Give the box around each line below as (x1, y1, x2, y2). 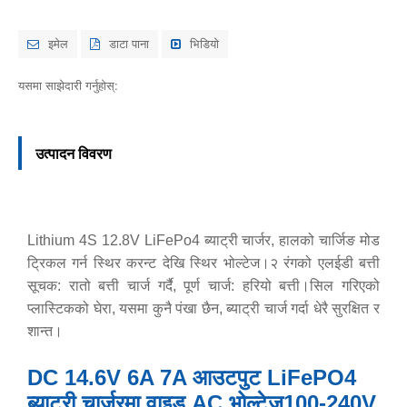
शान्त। (27, 323, 63, 339)
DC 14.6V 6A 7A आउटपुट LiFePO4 (27, 365, 356, 390)
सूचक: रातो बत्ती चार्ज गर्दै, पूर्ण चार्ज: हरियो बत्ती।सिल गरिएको (27, 278, 380, 293)
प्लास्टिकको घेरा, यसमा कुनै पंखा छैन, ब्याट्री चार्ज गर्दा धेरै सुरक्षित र (27, 301, 380, 316)
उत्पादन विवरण (35, 143, 112, 164)
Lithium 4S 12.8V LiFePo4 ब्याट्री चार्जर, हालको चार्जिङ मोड (27, 233, 380, 248)
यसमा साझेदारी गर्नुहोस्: (18, 76, 118, 94)
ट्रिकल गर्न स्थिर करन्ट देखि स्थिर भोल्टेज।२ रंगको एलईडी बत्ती (27, 255, 380, 271)
